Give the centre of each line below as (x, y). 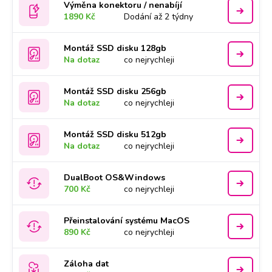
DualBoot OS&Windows (115, 178)
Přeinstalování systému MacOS (127, 221)
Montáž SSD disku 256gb (115, 91)
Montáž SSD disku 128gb (115, 48)
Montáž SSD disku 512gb (115, 134)
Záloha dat (87, 264)
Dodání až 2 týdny (159, 17)
